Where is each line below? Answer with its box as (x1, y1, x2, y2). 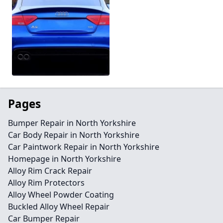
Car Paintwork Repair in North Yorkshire (8, 141, 159, 152)
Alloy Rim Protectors (8, 177, 85, 188)
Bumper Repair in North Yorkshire (8, 117, 136, 128)
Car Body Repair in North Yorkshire (8, 129, 139, 140)
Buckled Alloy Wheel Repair (8, 201, 110, 212)
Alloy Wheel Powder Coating (8, 189, 114, 200)
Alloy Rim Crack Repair (8, 165, 92, 176)
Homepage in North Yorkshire (8, 153, 121, 164)
